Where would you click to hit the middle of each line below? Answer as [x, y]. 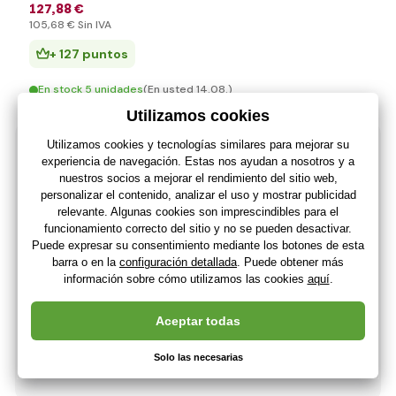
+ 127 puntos [89, 54]
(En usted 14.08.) [188, 89]
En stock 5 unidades [91, 89]
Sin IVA [93, 25]
